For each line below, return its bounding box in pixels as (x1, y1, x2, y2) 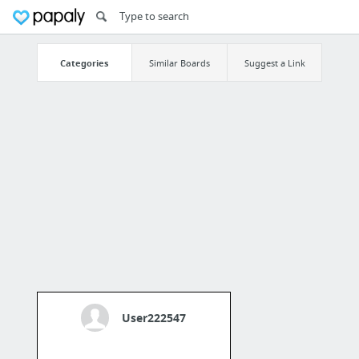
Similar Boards (148, 56, 210, 69)
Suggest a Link (244, 56, 305, 69)
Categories (60, 56, 109, 69)
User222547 (122, 310, 187, 326)
